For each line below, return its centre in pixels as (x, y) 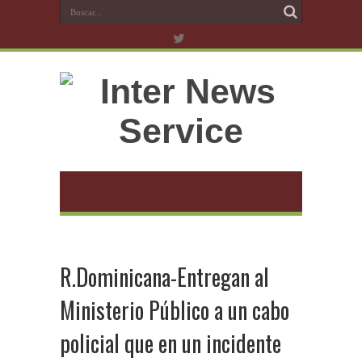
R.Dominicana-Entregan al (164, 277)
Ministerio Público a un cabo (175, 310)
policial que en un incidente (170, 343)
